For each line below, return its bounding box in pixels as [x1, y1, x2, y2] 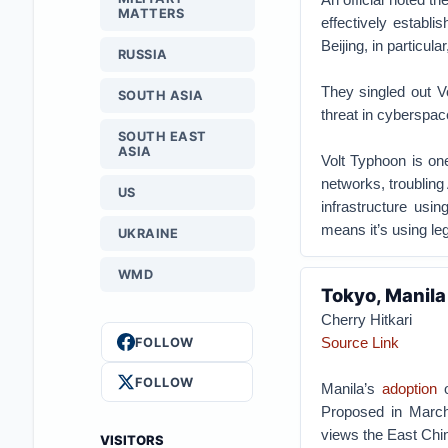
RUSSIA [117, 47, 168, 62]
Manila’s [320, 380, 383, 397]
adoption [382, 380, 438, 397]
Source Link [320, 334, 399, 351]
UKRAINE [117, 226, 179, 241]
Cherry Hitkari [320, 311, 412, 328]
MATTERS [117, 6, 185, 21]
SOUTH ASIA [117, 88, 204, 103]
